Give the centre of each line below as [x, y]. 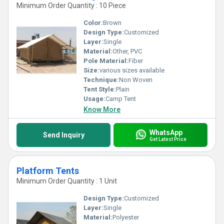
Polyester [126, 217]
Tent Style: [100, 89]
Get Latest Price [168, 139]
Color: [93, 23]
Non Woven [136, 80]
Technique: [101, 80]
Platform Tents [48, 171]
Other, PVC [127, 51]
